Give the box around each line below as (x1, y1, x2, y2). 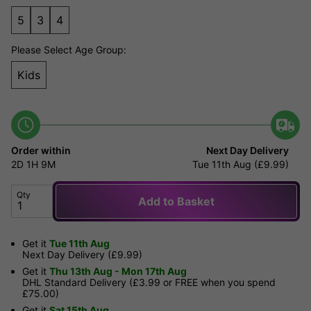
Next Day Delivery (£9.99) (22, 249, 142, 261)
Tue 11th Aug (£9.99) (192, 158, 289, 171)
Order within (11, 144, 71, 157)
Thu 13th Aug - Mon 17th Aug (49, 265, 187, 278)
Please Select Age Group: (11, 44, 126, 56)
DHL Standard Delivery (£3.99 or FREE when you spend (22, 276, 276, 289)
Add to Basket (138, 194, 215, 209)
